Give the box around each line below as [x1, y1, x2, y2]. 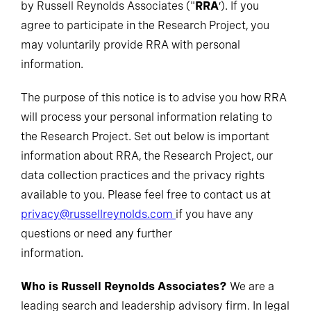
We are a [227, 280, 274, 293]
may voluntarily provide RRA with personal [21, 38, 240, 51]
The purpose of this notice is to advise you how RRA [21, 91, 287, 104]
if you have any [176, 208, 253, 221]
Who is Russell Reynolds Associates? [21, 280, 227, 293]
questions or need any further [21, 227, 172, 240]
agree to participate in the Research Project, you [21, 19, 269, 32]
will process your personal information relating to [21, 110, 272, 124]
